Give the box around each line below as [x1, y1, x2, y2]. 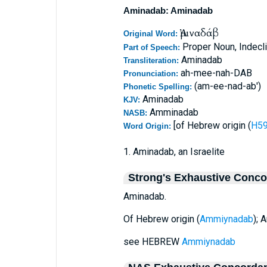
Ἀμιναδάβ [179, 26, 219, 40]
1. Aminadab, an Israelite [123, 146, 225, 157]
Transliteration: [123, 56, 181, 65]
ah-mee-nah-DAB [180, 67, 252, 79]
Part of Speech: [123, 43, 182, 52]
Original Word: [123, 29, 180, 38]
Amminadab [149, 107, 198, 118]
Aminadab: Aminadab [123, 5, 213, 15]
